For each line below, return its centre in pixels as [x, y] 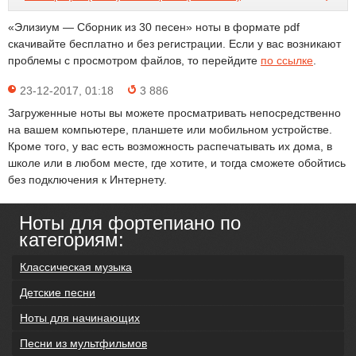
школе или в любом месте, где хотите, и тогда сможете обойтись [177, 163]
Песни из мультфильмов [83, 343]
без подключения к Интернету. [87, 180]
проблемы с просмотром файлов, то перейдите [134, 60]
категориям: [72, 240]
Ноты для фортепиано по [130, 223]
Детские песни [58, 292]
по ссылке [287, 60]
